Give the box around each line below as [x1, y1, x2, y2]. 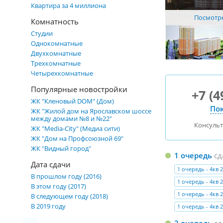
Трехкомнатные [31, 59, 81, 68]
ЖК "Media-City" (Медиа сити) [31, 124, 120, 133]
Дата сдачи [31, 159, 71, 169]
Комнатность [31, 16, 79, 26]
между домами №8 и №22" [31, 114, 112, 123]
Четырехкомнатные [31, 69, 93, 78]
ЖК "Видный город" [31, 144, 91, 153]
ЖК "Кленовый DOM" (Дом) [31, 97, 114, 106]
